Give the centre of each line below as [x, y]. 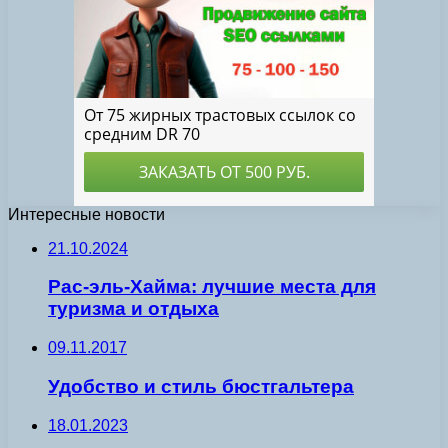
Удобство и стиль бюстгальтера [201, 386]
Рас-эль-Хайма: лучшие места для [212, 287]
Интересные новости [86, 214]
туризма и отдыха [133, 309]
